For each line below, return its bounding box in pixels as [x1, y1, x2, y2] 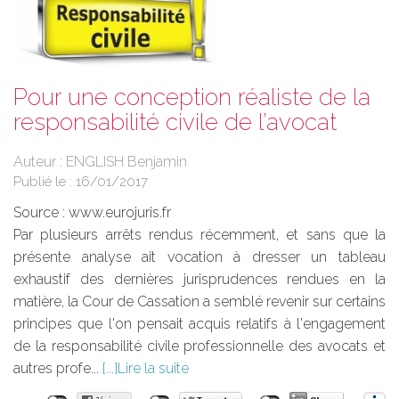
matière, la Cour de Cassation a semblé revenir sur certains [13, 292, 386, 310]
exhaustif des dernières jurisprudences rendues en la [13, 270, 386, 288]
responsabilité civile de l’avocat [13, 108, 337, 135]
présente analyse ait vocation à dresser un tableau [13, 248, 386, 265]
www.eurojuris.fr [69, 203, 171, 221]
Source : [13, 203, 69, 221]
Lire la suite [118, 359, 189, 377]
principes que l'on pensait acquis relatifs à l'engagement [13, 314, 386, 332]
